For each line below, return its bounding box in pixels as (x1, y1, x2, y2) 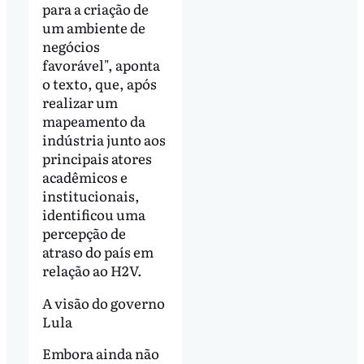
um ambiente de (41, 16, 145, 37)
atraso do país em (41, 240, 154, 262)
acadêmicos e (41, 166, 128, 187)
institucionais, (41, 184, 140, 206)
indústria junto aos (41, 128, 166, 149)
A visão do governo (41, 292, 165, 313)
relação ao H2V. (41, 259, 142, 280)
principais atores (41, 147, 152, 168)
